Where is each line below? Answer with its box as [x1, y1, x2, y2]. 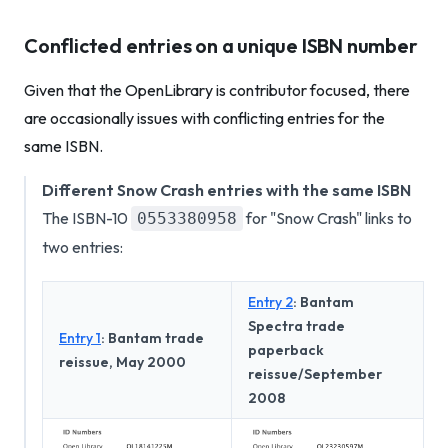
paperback [248, 341, 324, 359]
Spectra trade [248, 317, 345, 335]
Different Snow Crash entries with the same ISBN [42, 180, 411, 200]
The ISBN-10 [42, 208, 131, 228]
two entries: [42, 237, 123, 257]
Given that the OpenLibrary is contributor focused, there [24, 80, 410, 100]
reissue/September [248, 365, 382, 383]
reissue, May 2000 [59, 353, 186, 371]
